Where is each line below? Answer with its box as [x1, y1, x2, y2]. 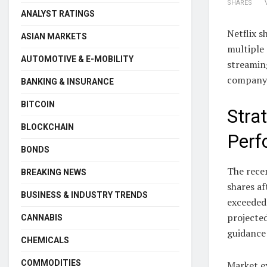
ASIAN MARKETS [21, 31, 87, 41]
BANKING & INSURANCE [21, 76, 114, 86]
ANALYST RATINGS [21, 8, 95, 18]
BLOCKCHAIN [21, 122, 74, 132]
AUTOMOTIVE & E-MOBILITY [21, 54, 133, 64]
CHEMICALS [21, 235, 69, 245]
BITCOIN [21, 99, 55, 109]
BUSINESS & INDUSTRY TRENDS [21, 190, 148, 200]
